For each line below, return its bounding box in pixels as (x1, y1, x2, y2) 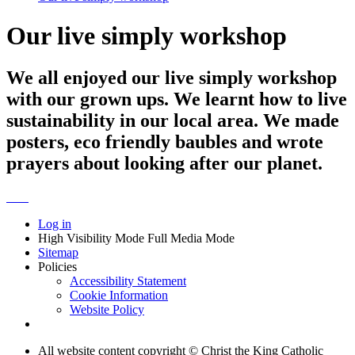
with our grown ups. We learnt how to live (6, 89, 347, 110)
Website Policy (70, 303, 144, 317)
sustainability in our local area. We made (6, 110, 339, 132)
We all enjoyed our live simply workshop (6, 67, 337, 89)
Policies (38, 260, 77, 274)
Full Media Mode (147, 231, 235, 246)
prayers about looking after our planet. (6, 153, 323, 174)
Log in (38, 217, 71, 231)
